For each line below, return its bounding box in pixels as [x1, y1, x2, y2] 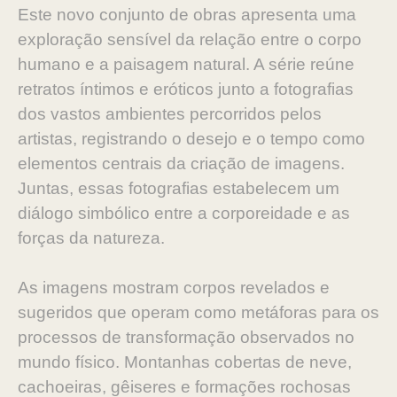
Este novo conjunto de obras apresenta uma [18, 5, 356, 24]
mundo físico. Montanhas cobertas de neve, [18, 353, 352, 371]
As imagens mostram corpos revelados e [18, 278, 330, 297]
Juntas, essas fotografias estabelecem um [18, 179, 339, 198]
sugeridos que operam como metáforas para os [18, 303, 379, 322]
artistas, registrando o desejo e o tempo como [18, 129, 365, 148]
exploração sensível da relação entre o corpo [18, 30, 362, 49]
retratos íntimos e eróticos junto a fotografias [18, 80, 354, 98]
